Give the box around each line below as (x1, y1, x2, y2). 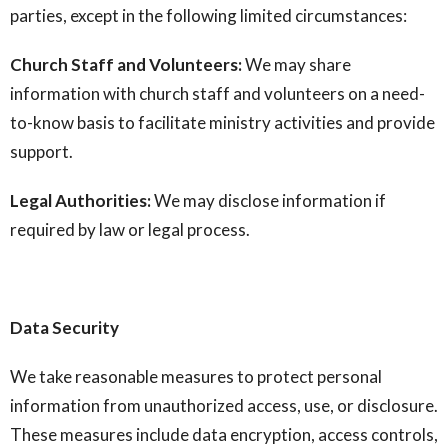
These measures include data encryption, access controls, (10, 424, 438, 445)
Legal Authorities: (10, 190, 151, 211)
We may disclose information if (151, 190, 386, 211)
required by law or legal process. (10, 219, 250, 240)
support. (10, 141, 73, 162)
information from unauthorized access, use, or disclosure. (10, 395, 438, 416)
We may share (242, 54, 351, 75)
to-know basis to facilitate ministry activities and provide (10, 112, 435, 133)
